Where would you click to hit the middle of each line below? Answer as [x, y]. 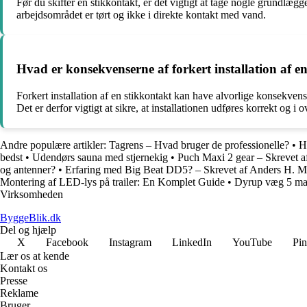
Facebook [67, 242]
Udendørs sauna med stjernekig [100, 157]
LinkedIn [192, 242]
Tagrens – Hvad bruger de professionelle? [199, 145]
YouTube [252, 242]
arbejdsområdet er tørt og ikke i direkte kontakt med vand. [141, 15]
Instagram [130, 242]
